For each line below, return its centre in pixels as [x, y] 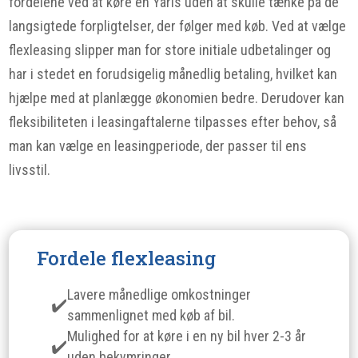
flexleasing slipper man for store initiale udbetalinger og [170, 50]
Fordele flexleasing [127, 258]
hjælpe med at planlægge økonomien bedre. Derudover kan [177, 98]
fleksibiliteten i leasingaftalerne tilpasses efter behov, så [173, 122]
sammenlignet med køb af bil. [151, 315]
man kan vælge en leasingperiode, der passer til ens [158, 146]
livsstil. [30, 170]
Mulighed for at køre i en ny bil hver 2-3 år [187, 336]
